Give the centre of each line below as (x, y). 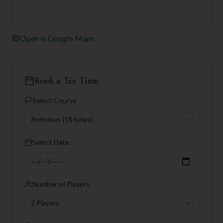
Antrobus (46, 119)
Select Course (55, 100)
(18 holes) (77, 119)
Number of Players (61, 184)
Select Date (51, 142)
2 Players (45, 203)
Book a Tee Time (67, 81)
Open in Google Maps (57, 38)
